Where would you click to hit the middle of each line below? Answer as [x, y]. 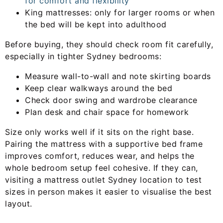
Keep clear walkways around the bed [99, 88]
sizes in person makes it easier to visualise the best [109, 192]
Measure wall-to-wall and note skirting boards [118, 76]
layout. [19, 204]
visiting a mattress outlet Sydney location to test [103, 180]
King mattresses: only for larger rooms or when [120, 13]
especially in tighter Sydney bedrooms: [83, 56]
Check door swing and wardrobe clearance [111, 100]
